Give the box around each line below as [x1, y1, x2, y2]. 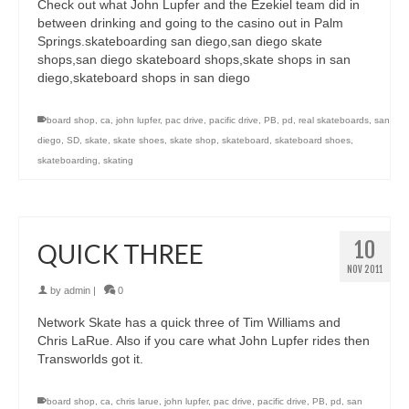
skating [103, 155, 133, 166]
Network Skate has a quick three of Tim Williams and [37, 315, 341, 330]
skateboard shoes [275, 135, 351, 146]
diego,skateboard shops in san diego [37, 70, 250, 86]
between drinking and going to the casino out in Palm [37, 16, 343, 31]
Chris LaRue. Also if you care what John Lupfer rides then [37, 333, 370, 349]
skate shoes [113, 135, 164, 146]
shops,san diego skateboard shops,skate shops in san [37, 52, 351, 68]
